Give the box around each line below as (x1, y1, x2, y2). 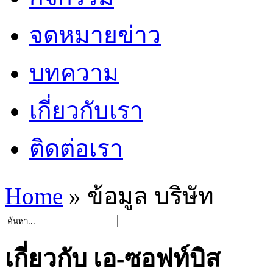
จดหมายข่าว (29, 22, 161, 48)
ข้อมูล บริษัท (81, 183, 214, 209)
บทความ (29, 60, 119, 86)
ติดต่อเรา (29, 135, 123, 161)
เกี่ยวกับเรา (29, 97, 143, 124)
